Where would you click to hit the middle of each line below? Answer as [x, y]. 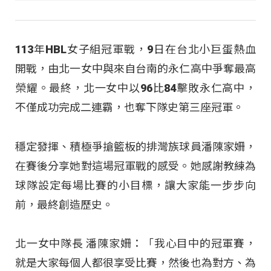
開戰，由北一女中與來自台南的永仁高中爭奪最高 [135, 69]
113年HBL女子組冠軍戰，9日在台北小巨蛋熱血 [135, 50]
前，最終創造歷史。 [64, 204]
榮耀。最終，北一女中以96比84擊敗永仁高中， [135, 88]
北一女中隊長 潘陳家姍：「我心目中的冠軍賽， [135, 244]
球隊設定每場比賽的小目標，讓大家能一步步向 [135, 185]
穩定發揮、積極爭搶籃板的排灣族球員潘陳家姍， [135, 146]
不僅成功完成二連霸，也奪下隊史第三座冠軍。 [129, 108]
